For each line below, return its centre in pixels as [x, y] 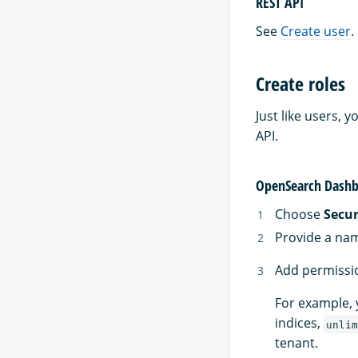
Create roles [300, 84]
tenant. [296, 343]
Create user [316, 31]
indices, [299, 323]
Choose [299, 215]
